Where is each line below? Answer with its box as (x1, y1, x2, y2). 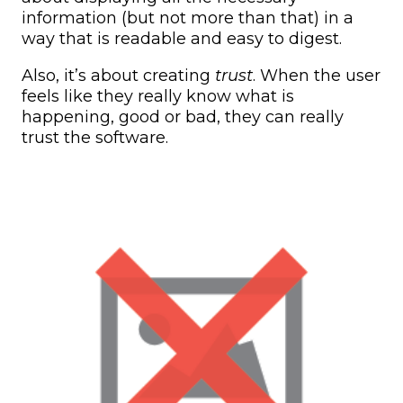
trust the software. (22, 128, 168, 148)
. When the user (253, 66, 381, 86)
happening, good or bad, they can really (22, 107, 344, 128)
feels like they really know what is (22, 86, 294, 107)
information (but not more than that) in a (22, 8, 354, 29)
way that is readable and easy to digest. (22, 29, 342, 49)
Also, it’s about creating (22, 66, 215, 86)
